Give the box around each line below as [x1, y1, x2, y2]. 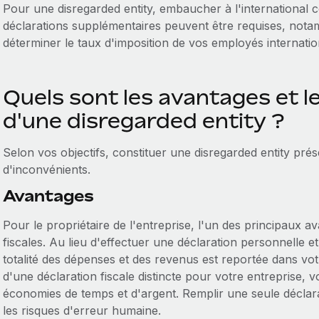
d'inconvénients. [2, 162, 90, 177]
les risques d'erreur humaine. [2, 303, 161, 318]
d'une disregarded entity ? [2, 109, 284, 132]
